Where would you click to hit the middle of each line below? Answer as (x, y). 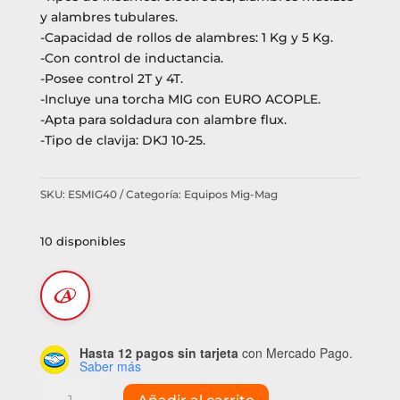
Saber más (110, 366)
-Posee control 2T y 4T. (111, 78)
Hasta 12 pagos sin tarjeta (158, 352)
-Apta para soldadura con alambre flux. (163, 119)
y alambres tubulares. (108, 17)
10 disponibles (83, 241)
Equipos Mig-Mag (230, 194)
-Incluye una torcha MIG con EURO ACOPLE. (180, 99)
